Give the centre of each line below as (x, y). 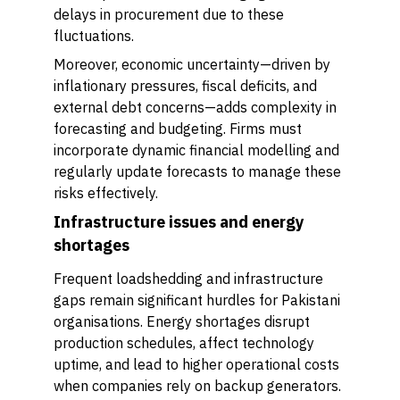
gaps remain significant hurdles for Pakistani (197, 300)
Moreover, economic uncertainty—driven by (192, 64)
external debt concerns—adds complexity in (195, 107)
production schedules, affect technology (184, 343)
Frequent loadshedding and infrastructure (188, 279)
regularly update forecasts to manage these (197, 171)
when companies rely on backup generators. (197, 386)
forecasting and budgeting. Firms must (178, 129)
